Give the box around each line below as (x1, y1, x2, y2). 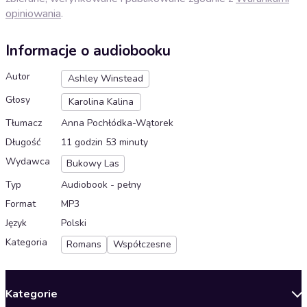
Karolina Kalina (69, 95, 134, 109)
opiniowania (5, 5, 61, 21)
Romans (66, 238, 101, 251)
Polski (61, 217, 86, 230)
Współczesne (112, 238, 171, 251)
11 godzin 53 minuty (61, 136, 148, 149)
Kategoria (5, 236, 47, 249)
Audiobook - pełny (61, 178, 141, 192)
